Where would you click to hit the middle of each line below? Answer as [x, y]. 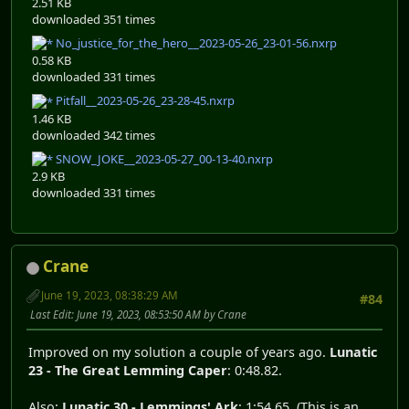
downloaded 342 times [94, 135]
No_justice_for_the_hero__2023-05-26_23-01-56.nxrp [195, 42]
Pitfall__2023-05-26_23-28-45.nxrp [144, 101]
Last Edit [51, 315]
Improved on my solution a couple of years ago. [179, 351]
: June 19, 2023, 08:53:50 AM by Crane [159, 315]
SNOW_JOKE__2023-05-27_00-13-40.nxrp [163, 158]
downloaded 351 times [94, 19]
